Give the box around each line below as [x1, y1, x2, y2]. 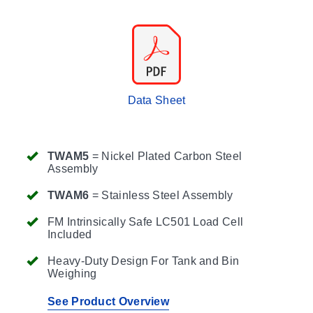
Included [48, 228, 92, 240]
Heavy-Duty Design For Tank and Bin [48, 254, 240, 267]
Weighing [48, 267, 97, 279]
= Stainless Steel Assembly [89, 189, 233, 201]
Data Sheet [127, 94, 186, 106]
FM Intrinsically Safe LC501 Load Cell [48, 215, 244, 228]
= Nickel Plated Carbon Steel [89, 150, 242, 162]
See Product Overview [48, 295, 169, 307]
